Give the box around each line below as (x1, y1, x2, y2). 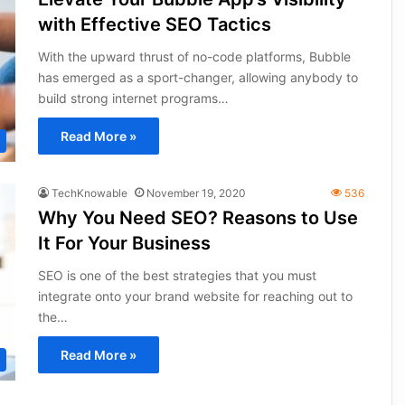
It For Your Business (37, 232, 211, 255)
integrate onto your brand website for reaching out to (37, 288, 353, 305)
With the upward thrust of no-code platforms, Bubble (37, 49, 351, 65)
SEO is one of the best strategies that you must (37, 268, 316, 284)
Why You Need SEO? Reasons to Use (37, 207, 358, 230)
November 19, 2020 (146, 186, 246, 201)
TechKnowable (51, 186, 127, 201)
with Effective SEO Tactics (37, 14, 271, 36)
